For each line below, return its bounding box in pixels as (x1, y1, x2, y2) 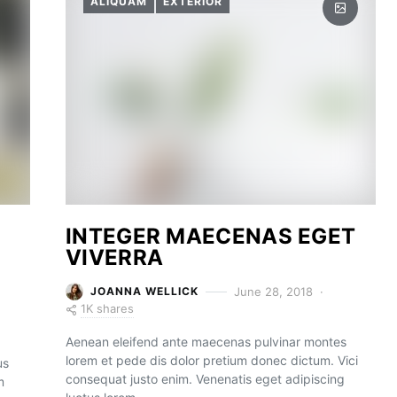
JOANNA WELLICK (90, 284, 198, 298)
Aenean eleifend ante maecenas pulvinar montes (66, 334, 346, 349)
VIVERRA (66, 245, 164, 270)
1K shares (81, 301, 134, 315)
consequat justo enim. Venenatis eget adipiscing (66, 371, 345, 386)
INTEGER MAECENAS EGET (66, 223, 356, 249)
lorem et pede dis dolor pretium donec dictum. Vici (66, 353, 358, 368)
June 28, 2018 (234, 284, 313, 299)
